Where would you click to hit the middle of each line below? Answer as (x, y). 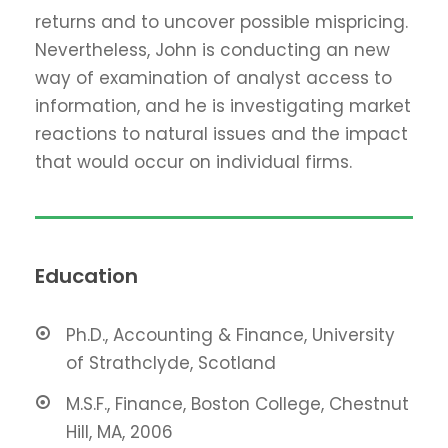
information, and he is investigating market (223, 106)
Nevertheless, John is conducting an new (212, 50)
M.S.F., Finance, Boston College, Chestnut (237, 404)
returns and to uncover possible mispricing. (221, 22)
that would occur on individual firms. (193, 162)
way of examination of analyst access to (213, 78)
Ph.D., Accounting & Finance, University (230, 335)
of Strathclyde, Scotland (171, 363)
